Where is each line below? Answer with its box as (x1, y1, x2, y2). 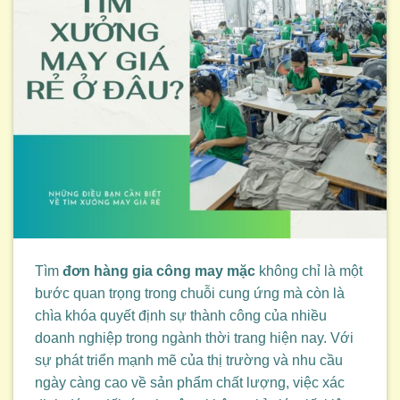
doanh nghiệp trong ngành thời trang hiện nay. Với (35, 329, 354, 346)
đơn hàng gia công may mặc (62, 262, 255, 279)
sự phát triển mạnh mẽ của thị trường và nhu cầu (35, 352, 343, 368)
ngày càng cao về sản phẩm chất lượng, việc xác (35, 374, 345, 390)
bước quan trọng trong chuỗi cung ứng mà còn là (35, 285, 345, 301)
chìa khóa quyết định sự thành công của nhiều (35, 307, 327, 323)
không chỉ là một (255, 262, 362, 279)
